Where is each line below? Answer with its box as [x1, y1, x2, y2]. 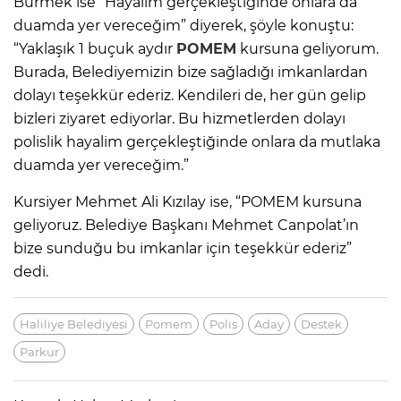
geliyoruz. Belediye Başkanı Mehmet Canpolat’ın [13, 216, 359, 234]
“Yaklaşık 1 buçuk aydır [13, 39, 176, 57]
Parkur [20, 344, 59, 359]
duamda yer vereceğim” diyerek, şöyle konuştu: [13, 16, 354, 34]
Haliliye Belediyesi [20, 316, 128, 331]
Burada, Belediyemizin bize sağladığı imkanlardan [13, 63, 368, 81]
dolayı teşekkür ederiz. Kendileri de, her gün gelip [13, 86, 366, 104]
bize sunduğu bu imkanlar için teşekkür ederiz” [13, 239, 352, 257]
